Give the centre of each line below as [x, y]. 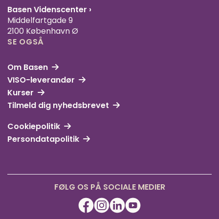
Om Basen [28, 67]
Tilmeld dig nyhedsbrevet [58, 106]
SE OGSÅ [26, 42]
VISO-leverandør [41, 80]
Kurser [21, 93]
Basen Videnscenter [48, 10]
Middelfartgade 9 [40, 21]
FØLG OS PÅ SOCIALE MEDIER [109, 187]
